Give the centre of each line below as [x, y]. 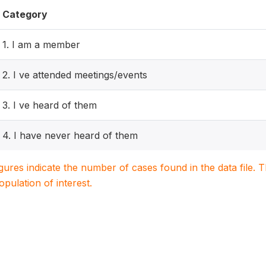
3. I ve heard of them [50, 105]
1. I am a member [41, 45]
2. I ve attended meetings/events [75, 75]
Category [25, 14]
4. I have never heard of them [70, 135]
